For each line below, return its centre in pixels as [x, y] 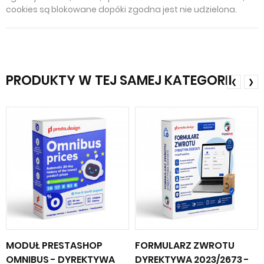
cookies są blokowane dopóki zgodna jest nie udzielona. [121, 9]
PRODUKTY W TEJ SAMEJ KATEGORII [119, 80]
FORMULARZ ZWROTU [185, 245]
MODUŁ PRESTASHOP [54, 245]
